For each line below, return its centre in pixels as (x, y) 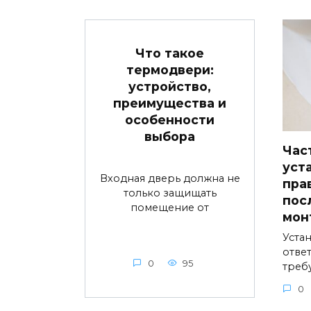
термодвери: (170, 69)
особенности (170, 119)
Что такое (170, 53)
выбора (170, 136)
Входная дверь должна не (170, 178)
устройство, (170, 86)
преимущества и (170, 103)
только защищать (170, 193)
